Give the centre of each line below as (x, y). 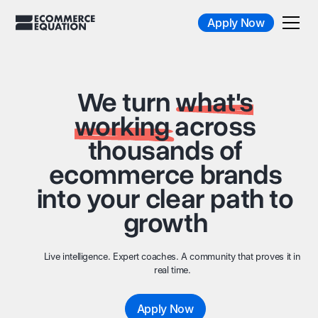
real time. (172, 270)
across (216, 127)
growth (165, 223)
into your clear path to (165, 199)
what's (215, 103)
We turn (126, 103)
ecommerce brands (165, 175)
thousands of (165, 151)
